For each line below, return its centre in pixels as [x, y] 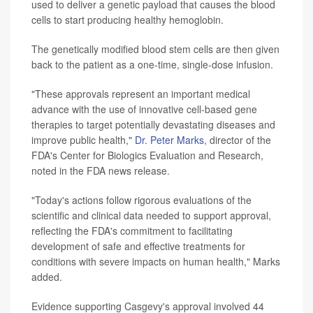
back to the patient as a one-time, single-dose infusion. [152, 65]
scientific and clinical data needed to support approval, [151, 216]
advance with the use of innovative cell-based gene [144, 109]
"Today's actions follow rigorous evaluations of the [141, 200]
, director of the [238, 140]
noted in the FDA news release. [101, 171]
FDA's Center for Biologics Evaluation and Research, [147, 155]
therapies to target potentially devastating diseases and [153, 125]
